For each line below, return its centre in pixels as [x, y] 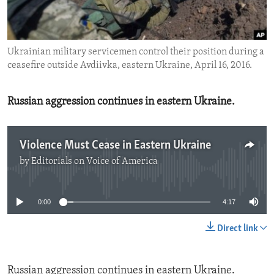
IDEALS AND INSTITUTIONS [78, 34]
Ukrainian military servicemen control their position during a [136, 52]
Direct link [238, 229]
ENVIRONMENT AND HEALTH [81, 12]
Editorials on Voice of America [94, 162]
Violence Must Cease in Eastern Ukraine [115, 146]
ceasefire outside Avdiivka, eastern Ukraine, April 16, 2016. [130, 66]
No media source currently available [142, 169]
